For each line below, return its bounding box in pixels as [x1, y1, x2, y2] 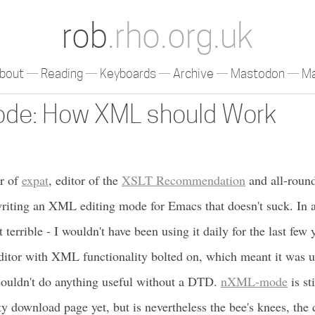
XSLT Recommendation [122, 172, 245, 188]
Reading [41, 66, 83, 81]
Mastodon [231, 66, 285, 81]
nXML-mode [221, 273, 288, 290]
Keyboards [100, 66, 156, 81]
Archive [173, 66, 214, 81]
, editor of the [49, 172, 122, 188]
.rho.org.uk [108, 15, 253, 56]
